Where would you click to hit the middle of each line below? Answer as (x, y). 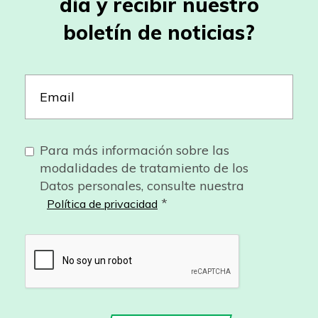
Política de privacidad (102, 203)
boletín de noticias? (159, 32)
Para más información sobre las (135, 150)
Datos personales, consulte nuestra (142, 185)
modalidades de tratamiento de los (144, 168)
